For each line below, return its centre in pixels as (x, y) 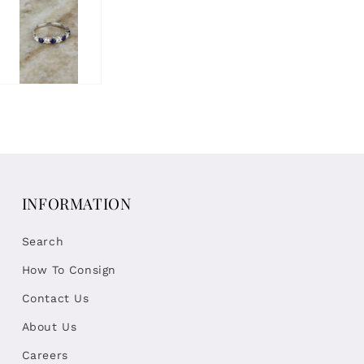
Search (43, 242)
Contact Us (55, 299)
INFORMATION (76, 204)
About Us (49, 327)
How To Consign (69, 270)
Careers (45, 355)
